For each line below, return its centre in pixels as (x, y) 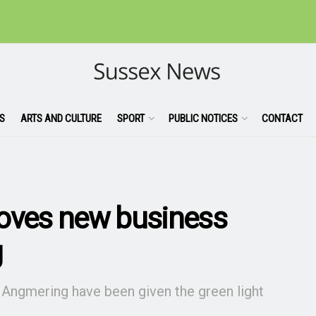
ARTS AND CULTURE (61, 118)
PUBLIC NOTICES (203, 118)
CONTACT (282, 118)
